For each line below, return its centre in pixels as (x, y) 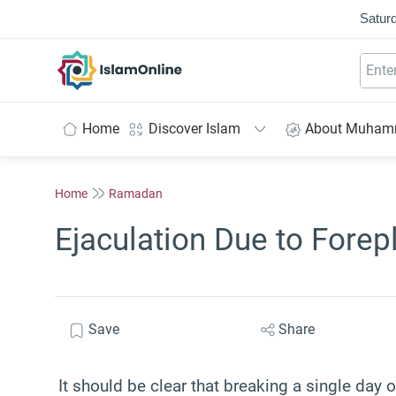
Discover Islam (194, 129)
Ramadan (136, 193)
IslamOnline (157, 59)
